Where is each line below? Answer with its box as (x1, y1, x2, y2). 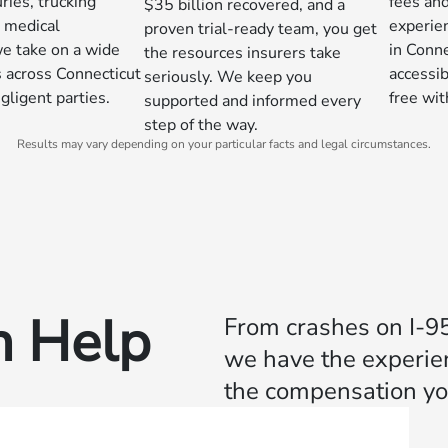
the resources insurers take (144, 42, 341, 64)
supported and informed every (144, 90, 361, 112)
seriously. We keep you (144, 66, 312, 88)
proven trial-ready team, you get (144, 18, 377, 40)
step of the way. (144, 114, 258, 136)
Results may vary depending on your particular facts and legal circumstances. (17, 136, 431, 152)
